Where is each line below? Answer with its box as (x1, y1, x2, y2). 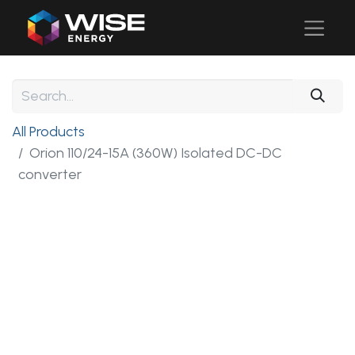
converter (18, 166, 82, 184)
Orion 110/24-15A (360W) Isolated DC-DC (29, 144, 282, 162)
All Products (12, 123, 85, 141)
